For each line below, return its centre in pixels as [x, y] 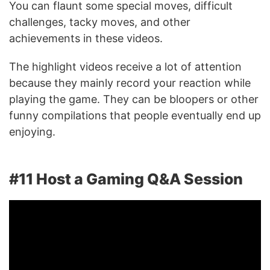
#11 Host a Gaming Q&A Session [126, 179]
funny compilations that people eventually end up [135, 115]
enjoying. [34, 131]
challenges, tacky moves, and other [100, 22]
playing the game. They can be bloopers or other [134, 99]
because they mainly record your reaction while [130, 83]
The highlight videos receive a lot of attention [125, 66]
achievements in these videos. [87, 38]
